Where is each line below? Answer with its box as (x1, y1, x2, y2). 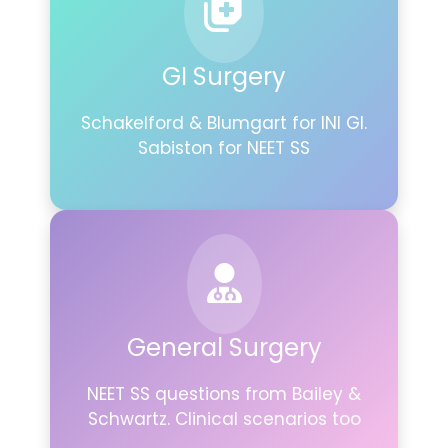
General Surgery (126, 331, 322, 364)
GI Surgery (162, 59, 286, 93)
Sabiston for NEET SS (138, 135, 310, 160)
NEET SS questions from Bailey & (87, 382, 361, 406)
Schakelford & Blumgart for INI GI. (81, 110, 367, 135)
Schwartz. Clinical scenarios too (87, 407, 361, 431)
